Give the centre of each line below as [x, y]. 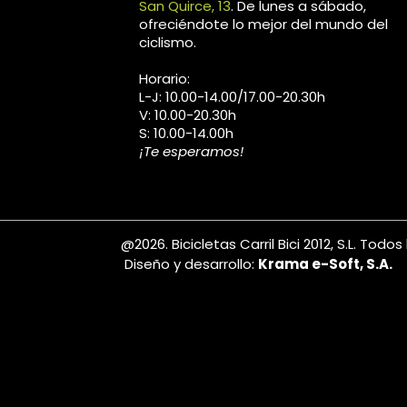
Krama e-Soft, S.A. [325, 263]
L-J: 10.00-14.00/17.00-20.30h [232, 96]
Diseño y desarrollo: [189, 263]
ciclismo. [168, 42]
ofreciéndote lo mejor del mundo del [263, 24]
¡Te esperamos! [191, 151]
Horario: [166, 78]
